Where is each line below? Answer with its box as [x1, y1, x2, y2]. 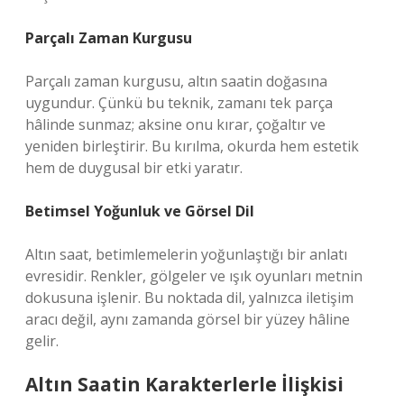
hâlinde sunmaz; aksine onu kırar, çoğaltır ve [25, 115, 326, 134]
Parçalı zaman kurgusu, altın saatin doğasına [25, 71, 327, 91]
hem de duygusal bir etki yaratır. [25, 158, 243, 178]
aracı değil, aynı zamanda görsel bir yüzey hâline [25, 309, 350, 329]
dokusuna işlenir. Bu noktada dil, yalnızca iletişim [25, 288, 353, 308]
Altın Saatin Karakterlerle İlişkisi [25, 372, 344, 397]
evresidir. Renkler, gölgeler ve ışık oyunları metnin [25, 266, 363, 286]
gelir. [25, 331, 59, 351]
